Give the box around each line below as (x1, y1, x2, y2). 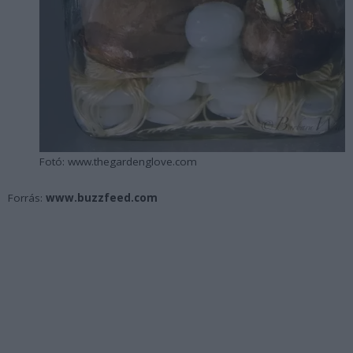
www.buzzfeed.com (46, 190, 158, 205)
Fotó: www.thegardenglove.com (39, 154, 197, 169)
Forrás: (8, 190, 46, 205)
